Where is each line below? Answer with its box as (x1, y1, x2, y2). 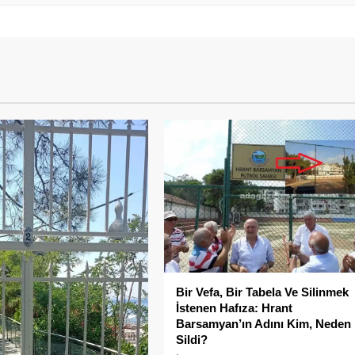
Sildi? (176, 332, 208, 346)
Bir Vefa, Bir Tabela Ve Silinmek (176, 284, 349, 299)
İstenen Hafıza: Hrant (176, 300, 293, 315)
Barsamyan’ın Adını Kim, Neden (176, 316, 352, 330)
